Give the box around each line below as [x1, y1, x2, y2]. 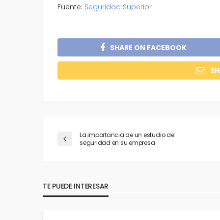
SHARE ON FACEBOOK [110, 42, 187, 53]
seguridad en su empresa [80, 138, 155, 147]
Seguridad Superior [84, 1, 152, 12]
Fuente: [57, 1, 84, 12]
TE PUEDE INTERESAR [43, 181, 109, 192]
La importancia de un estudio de [80, 131, 174, 139]
